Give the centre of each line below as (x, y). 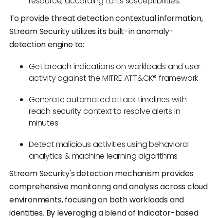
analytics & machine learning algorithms (103, 156)
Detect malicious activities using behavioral (109, 145)
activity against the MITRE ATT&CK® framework (114, 78)
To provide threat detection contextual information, (106, 18)
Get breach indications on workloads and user (115, 67)
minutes (44, 123)
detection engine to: (47, 45)
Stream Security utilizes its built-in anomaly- (91, 32)
